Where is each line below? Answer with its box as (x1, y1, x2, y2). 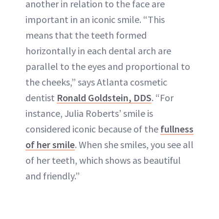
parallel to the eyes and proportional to (25, 60, 190, 72)
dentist (25, 91, 57, 104)
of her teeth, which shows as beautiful (25, 153, 181, 166)
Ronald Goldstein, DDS (57, 91, 152, 104)
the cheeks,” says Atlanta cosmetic (25, 75, 167, 88)
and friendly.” (25, 169, 80, 182)
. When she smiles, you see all (75, 138, 194, 151)
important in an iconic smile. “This (25, 13, 165, 25)
